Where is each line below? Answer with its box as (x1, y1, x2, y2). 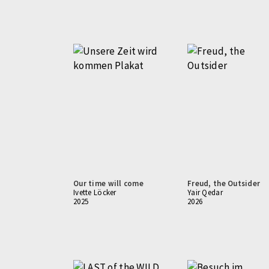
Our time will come (73, 178, 144, 189)
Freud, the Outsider (187, 178, 261, 189)
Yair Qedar (187, 187, 223, 198)
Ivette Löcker (73, 187, 116, 198)
